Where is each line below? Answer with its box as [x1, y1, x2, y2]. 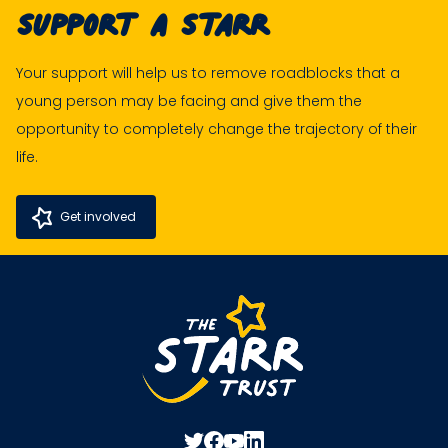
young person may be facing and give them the [16, 90, 362, 111]
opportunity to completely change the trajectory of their [16, 118, 417, 139]
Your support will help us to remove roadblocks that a [16, 62, 400, 83]
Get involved [60, 207, 136, 225]
